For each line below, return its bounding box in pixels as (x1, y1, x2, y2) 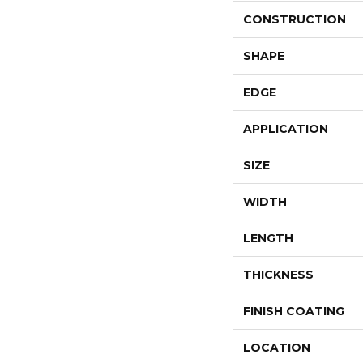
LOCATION (242, 340, 310, 355)
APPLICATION (242, 122, 328, 136)
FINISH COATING (242, 304, 344, 318)
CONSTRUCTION (242, 12, 346, 27)
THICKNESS (242, 267, 314, 282)
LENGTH (242, 231, 293, 246)
